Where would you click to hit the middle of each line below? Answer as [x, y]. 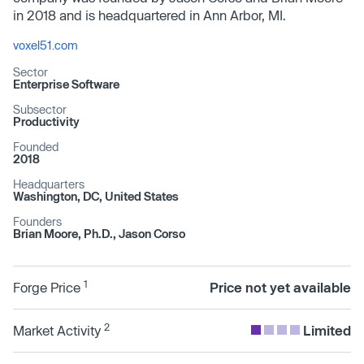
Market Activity [58, 330]
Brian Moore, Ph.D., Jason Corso [99, 233]
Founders [37, 221]
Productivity [46, 121]
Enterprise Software [66, 84]
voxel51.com [45, 45]
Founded [36, 146]
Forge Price [48, 287]
